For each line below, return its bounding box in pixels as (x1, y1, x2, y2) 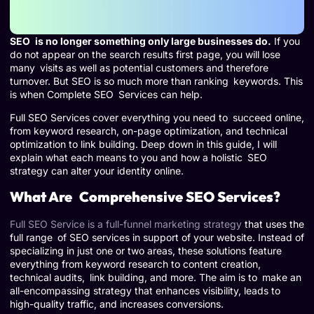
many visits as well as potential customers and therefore (10, 62, 268, 74)
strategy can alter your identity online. (10, 165, 184, 177)
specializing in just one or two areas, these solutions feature (10, 244, 282, 257)
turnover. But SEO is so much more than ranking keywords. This (10, 75, 303, 87)
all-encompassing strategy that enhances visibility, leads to (10, 284, 280, 296)
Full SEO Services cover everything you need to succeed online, (10, 111, 304, 124)
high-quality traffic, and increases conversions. (10, 297, 224, 310)
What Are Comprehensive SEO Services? (10, 187, 280, 205)
